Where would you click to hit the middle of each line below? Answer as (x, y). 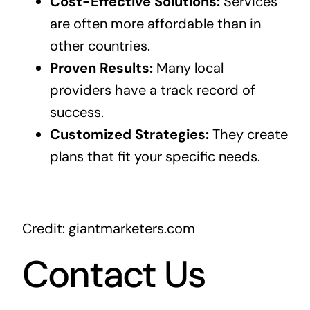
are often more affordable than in (155, 24)
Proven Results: (101, 68)
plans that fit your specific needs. (155, 157)
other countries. (100, 46)
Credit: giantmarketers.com (108, 229)
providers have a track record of (152, 90)
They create (248, 135)
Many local (188, 68)
